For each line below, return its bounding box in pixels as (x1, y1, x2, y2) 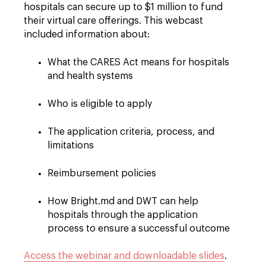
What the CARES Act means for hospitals (47, 58, 229, 67)
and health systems (47, 71, 133, 81)
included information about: (24, 30, 150, 39)
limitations (47, 141, 94, 150)
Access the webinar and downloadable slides (24, 251, 224, 261)
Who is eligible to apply (47, 99, 152, 109)
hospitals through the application (47, 210, 198, 220)
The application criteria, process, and (47, 127, 214, 137)
